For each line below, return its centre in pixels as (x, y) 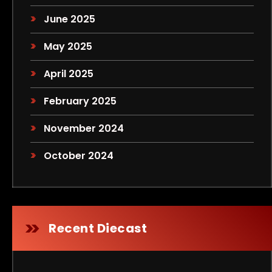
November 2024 (84, 128)
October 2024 (79, 156)
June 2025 (70, 19)
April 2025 (69, 74)
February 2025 (80, 101)
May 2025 (68, 46)
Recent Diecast (98, 228)
